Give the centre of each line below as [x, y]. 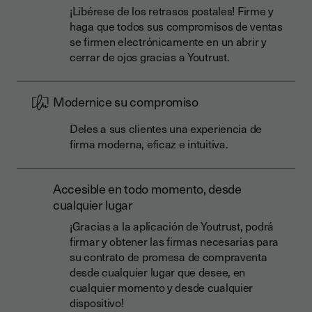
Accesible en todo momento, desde [147, 188]
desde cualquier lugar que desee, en [158, 272]
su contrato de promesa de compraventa [169, 256]
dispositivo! [97, 302]
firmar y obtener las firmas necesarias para [174, 241]
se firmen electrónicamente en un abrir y [168, 41]
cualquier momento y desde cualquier [162, 287]
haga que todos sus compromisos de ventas [176, 26]
